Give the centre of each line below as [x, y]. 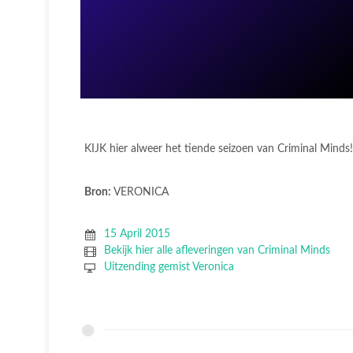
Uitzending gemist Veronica [169, 267]
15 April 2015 [137, 234]
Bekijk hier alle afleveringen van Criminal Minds [217, 251]
